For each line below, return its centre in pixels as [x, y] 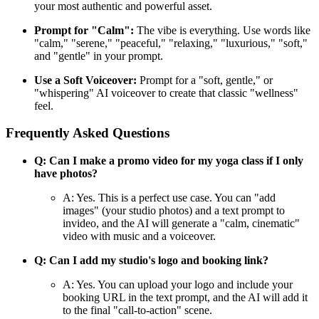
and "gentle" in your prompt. [99, 56]
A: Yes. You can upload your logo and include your [178, 284]
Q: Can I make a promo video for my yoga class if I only [169, 160]
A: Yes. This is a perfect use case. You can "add [169, 197]
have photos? [66, 173]
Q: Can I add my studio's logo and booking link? [151, 260]
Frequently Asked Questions [88, 133]
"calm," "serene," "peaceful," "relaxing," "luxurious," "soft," [171, 43]
